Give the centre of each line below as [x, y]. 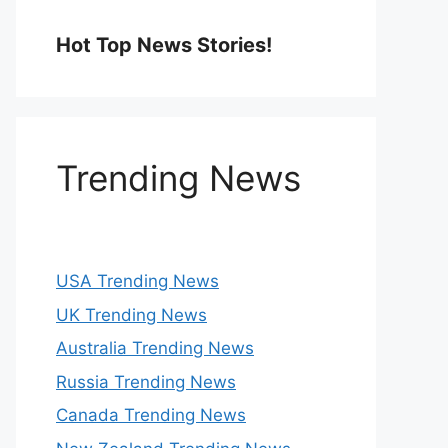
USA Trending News [137, 281]
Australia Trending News [155, 348]
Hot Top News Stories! [164, 45]
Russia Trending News [146, 381]
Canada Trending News [151, 415]
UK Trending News [131, 314]
